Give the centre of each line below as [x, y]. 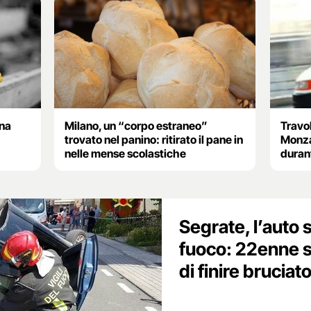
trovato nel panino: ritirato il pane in [154, 139]
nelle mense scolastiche [126, 153]
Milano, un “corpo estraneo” [136, 125]
